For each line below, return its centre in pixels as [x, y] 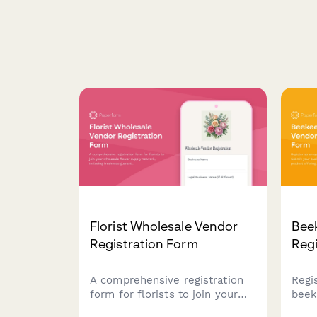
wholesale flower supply [155, 309]
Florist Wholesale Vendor [164, 226]
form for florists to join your [164, 295]
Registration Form [144, 244]
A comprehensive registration [167, 281]
